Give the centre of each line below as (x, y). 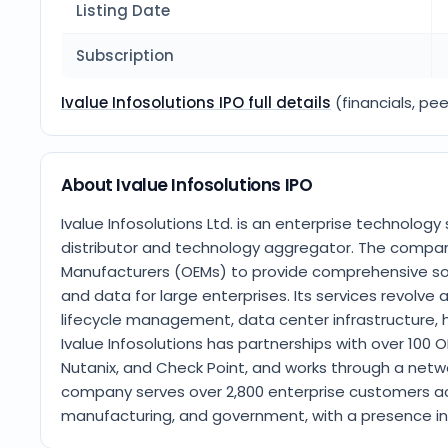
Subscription (125, 55)
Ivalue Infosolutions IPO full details (196, 102)
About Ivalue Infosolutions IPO (187, 185)
